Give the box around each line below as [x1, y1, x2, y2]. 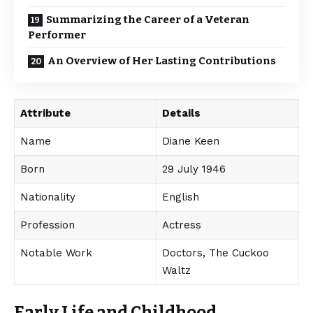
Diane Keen [161, 135, 219, 147]
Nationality [20, 191, 75, 203]
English [161, 191, 199, 203]
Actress [161, 219, 201, 231]
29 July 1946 [161, 163, 226, 175]
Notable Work [20, 247, 92, 259]
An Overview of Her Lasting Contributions [48, 54, 276, 67]
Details [161, 107, 201, 119]
